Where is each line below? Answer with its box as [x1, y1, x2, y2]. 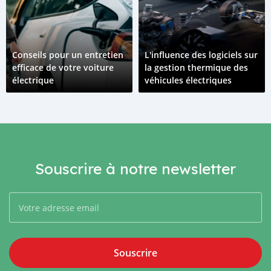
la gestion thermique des [145, 62, 248, 73]
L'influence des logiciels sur [145, 49, 258, 60]
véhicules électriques [145, 74, 232, 86]
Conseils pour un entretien [12, 49, 123, 60]
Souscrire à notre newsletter [35, 159, 236, 178]
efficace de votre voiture [12, 62, 114, 73]
